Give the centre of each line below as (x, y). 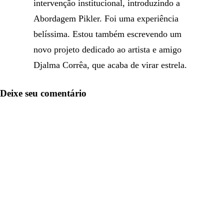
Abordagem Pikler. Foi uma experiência (106, 18)
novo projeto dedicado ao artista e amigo (108, 49)
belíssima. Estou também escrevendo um (108, 34)
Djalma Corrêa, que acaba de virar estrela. (110, 65)
